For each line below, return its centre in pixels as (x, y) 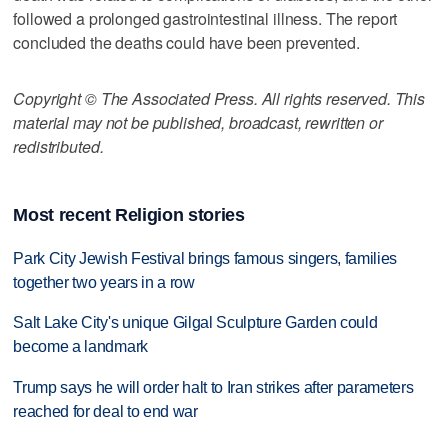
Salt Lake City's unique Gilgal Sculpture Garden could (195, 323)
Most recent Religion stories (129, 214)
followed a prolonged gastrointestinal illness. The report (205, 18)
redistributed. (58, 146)
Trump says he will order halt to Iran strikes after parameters (213, 388)
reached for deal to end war (105, 412)
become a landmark (80, 347)
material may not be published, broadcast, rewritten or (198, 122)
